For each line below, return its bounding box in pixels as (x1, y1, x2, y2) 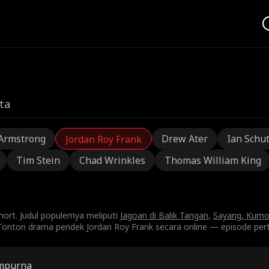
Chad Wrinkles (79, 154, 145, 167)
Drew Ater (161, 132, 208, 145)
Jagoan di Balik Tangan (119, 210, 208, 221)
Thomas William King (164, 154, 261, 167)
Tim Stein (16, 154, 60, 167)
